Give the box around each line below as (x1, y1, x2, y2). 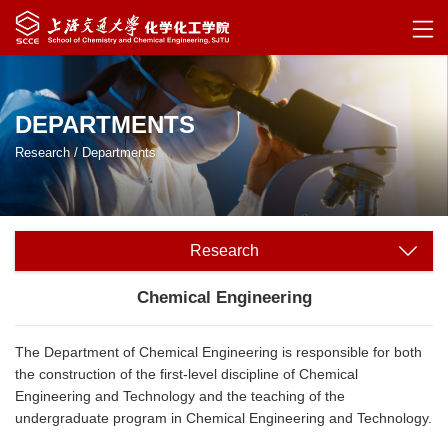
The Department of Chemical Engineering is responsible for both (15, 343, 422, 360)
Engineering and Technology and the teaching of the (15, 387, 345, 404)
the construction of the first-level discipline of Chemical (15, 365, 358, 382)
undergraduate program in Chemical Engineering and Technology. (15, 409, 432, 426)
